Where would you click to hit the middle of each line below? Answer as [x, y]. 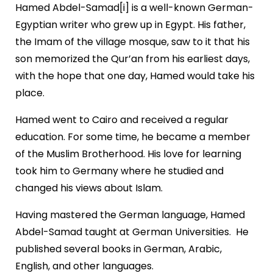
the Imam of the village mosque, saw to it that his [132, 41]
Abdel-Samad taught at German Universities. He [132, 232]
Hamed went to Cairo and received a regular [122, 119]
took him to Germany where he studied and [119, 171]
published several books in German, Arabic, [118, 249]
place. [30, 93]
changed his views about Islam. [89, 188]
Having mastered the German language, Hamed [130, 214]
